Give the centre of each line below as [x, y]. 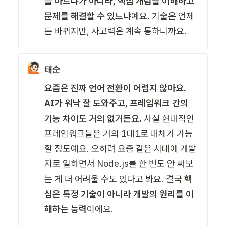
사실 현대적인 [169, 118]
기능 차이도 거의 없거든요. [94, 118]
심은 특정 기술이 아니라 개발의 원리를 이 [119, 194]
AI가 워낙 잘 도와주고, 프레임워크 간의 [117, 103]
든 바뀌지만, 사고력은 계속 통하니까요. [116, 31]
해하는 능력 [66, 209]
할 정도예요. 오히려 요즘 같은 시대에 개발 [121, 148]
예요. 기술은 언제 [163, 16]
